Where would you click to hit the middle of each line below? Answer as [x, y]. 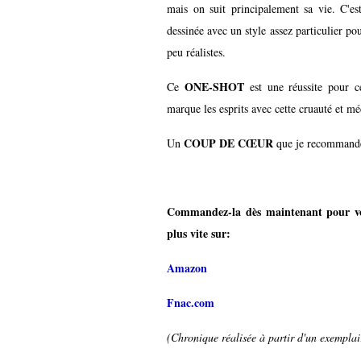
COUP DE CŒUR [228, 143]
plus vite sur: [199, 233]
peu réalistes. [196, 52]
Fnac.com [191, 302]
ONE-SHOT [214, 86]
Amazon [187, 268]
